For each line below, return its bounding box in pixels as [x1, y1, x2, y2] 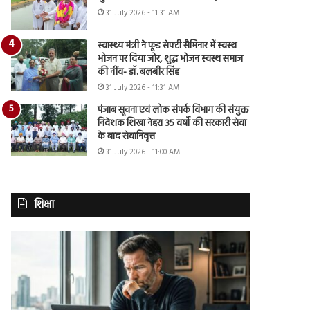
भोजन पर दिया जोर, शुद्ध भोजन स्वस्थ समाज [98, 51, 244, 67]
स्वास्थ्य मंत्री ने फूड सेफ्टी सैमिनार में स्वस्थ [98, 37, 237, 54]
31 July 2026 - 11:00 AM [106, 145, 181, 158]
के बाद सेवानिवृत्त [98, 128, 156, 145]
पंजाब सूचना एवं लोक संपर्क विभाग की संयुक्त [98, 102, 249, 118]
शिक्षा [34, 196, 55, 213]
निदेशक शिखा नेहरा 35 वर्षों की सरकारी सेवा [98, 115, 247, 131]
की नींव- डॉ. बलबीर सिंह [98, 64, 180, 80]
